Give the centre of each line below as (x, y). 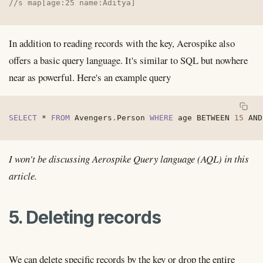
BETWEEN (213, 118)
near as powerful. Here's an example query (90, 77)
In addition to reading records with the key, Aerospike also (122, 43)
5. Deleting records (85, 218)
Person (133, 118)
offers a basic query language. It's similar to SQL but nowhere (128, 60)
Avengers (91, 118)
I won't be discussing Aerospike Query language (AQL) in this (129, 159)
